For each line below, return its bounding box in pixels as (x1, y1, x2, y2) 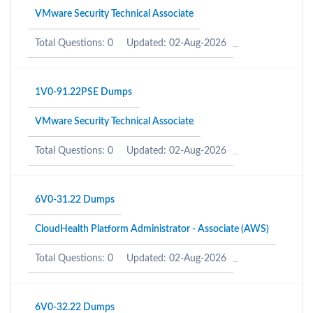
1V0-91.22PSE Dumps (35, 87, 132, 97)
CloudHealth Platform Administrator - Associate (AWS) (35, 224, 269, 234)
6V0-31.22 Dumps (35, 195, 115, 205)
